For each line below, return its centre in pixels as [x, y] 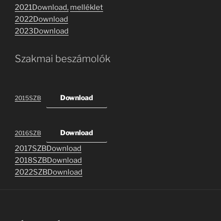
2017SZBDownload [48, 149]
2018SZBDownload [48, 161]
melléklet [87, 8]
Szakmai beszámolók [63, 59]
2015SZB [28, 98]
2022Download [41, 19]
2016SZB [28, 133]
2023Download [42, 31]
